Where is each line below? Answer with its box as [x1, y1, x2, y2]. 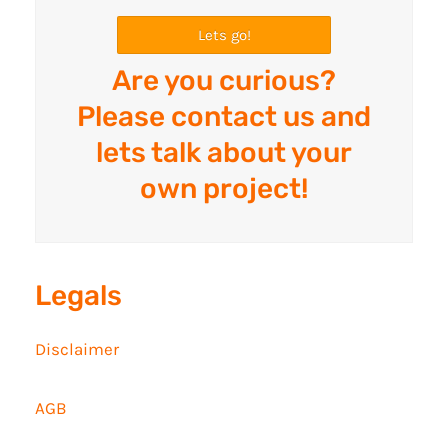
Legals [35, 279, 122, 313]
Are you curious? [112, 64, 336, 98]
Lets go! [197, 26, 251, 45]
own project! [139, 172, 309, 206]
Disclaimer [35, 339, 119, 360]
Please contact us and [77, 100, 371, 134]
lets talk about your [96, 136, 352, 170]
